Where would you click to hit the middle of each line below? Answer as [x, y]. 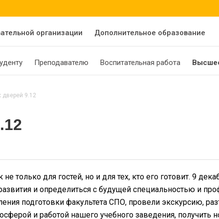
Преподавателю [61, 63]
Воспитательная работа [140, 63]
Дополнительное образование [150, 33]
